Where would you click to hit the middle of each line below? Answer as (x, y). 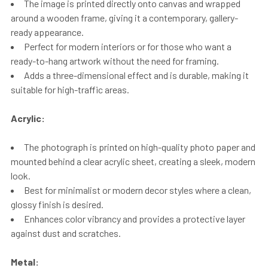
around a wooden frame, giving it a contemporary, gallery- (124, 17)
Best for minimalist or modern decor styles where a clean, (138, 190)
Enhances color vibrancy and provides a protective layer (135, 218)
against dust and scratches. (66, 233)
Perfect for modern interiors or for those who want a (128, 46)
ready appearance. (47, 32)
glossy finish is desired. (57, 204)
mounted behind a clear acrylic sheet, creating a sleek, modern (133, 161)
